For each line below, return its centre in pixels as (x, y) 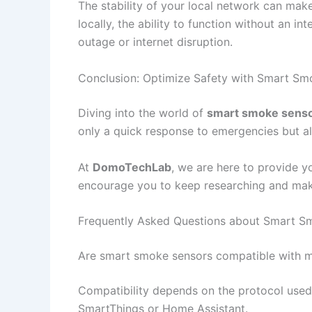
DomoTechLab (132, 167)
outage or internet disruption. (155, 42)
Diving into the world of (142, 112)
